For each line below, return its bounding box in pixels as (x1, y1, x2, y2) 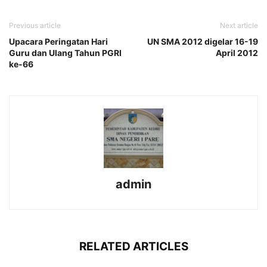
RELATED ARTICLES (79, 239, 188, 253)
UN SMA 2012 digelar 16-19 (147, 36, 258, 46)
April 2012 (216, 47, 258, 58)
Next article (220, 20, 258, 30)
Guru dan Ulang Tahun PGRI (9, 47, 122, 58)
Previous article (9, 20, 61, 30)
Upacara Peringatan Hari (9, 36, 108, 46)
